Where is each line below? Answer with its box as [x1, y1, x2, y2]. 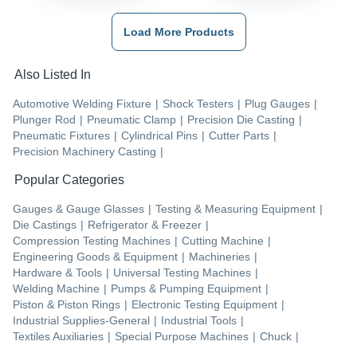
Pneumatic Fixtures [13, 128, 110, 142]
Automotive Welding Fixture [13, 96, 151, 110]
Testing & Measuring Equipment [155, 202, 316, 215]
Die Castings [13, 218, 76, 231]
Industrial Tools [161, 313, 237, 327]
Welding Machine [13, 281, 100, 295]
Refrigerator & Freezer [88, 218, 202, 231]
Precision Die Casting [187, 112, 295, 126]
